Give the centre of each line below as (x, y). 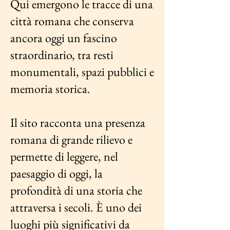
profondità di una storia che (76, 190)
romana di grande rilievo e (71, 139)
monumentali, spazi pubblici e (82, 72)
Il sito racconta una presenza (78, 122)
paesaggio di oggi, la (56, 173)
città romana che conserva (72, 21)
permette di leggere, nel (64, 156)
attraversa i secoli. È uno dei (76, 207)
